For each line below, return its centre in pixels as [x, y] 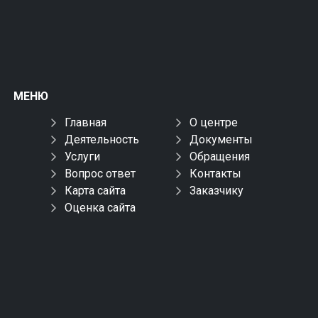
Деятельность [102, 139]
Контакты [216, 174]
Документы [221, 139]
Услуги [82, 157]
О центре [214, 122]
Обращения [220, 157]
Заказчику [217, 191]
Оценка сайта [100, 208]
